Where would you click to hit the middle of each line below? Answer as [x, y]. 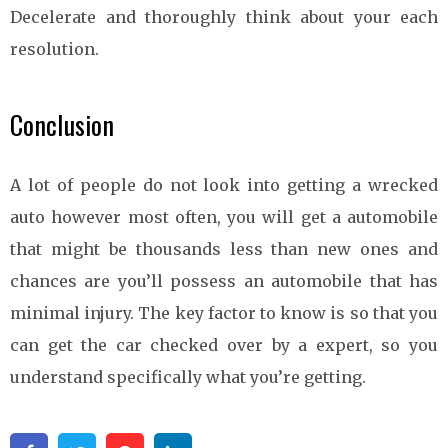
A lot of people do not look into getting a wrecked [224, 184]
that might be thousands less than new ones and [224, 248]
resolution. [54, 48]
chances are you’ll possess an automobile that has [224, 280]
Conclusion [62, 124]
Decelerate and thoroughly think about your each [224, 16]
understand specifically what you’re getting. [188, 376]
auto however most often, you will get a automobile [224, 216]
